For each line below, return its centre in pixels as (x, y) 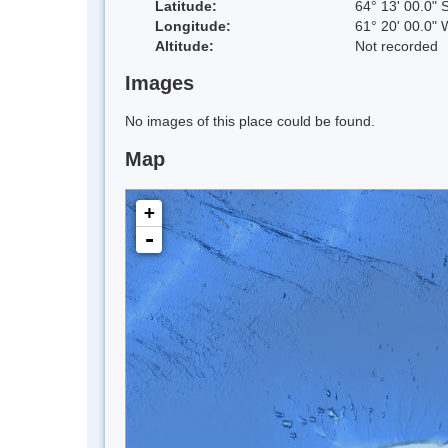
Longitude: (193, 25)
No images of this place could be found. (250, 121)
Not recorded (396, 45)
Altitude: (184, 45)
